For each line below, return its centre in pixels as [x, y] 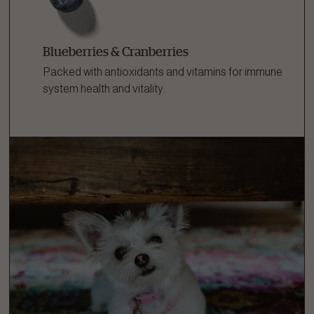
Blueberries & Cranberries [116, 51]
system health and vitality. [104, 89]
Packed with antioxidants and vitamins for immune [163, 72]
